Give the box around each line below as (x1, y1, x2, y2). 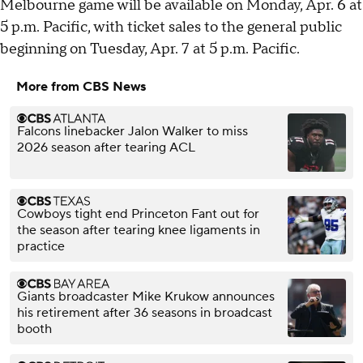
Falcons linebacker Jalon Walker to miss (17, 122, 248, 139)
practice (17, 237, 65, 254)
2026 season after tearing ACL (17, 139, 195, 156)
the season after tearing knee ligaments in (17, 221, 260, 238)
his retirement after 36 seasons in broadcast (17, 304, 272, 321)
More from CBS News (16, 78, 146, 95)
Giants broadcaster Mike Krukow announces (17, 288, 275, 305)
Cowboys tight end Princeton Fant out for (17, 205, 259, 222)
